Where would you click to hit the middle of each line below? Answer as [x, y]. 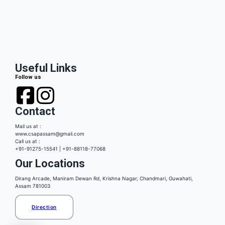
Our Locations [50, 163]
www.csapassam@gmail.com [50, 133]
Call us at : [28, 141]
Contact [36, 111]
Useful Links [46, 68]
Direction [44, 207]
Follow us [28, 77]
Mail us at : [28, 126]
